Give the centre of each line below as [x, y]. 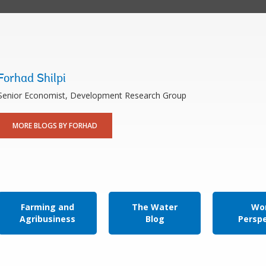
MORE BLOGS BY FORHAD [55, 126]
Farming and [47, 207]
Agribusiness [47, 219]
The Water [155, 207]
